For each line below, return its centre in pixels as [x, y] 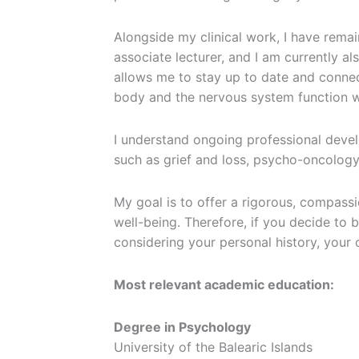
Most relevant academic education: [224, 285]
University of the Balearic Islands [213, 347]
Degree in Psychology [182, 327]
